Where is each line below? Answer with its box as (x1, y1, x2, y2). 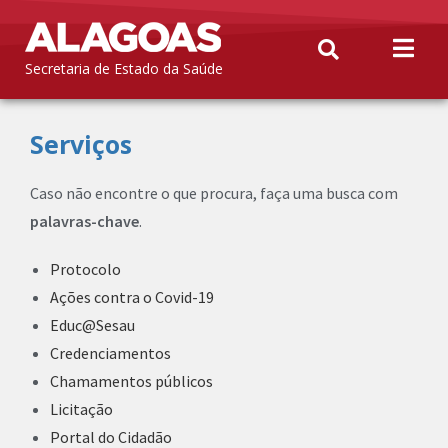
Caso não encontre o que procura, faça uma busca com (30, 183, 398, 203)
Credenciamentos (50, 343, 171, 363)
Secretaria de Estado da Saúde (25, 59, 223, 78)
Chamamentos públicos (50, 371, 213, 391)
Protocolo (50, 259, 121, 279)
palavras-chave (30, 211, 139, 231)
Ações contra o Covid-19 (50, 287, 214, 307)
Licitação (50, 399, 113, 419)
